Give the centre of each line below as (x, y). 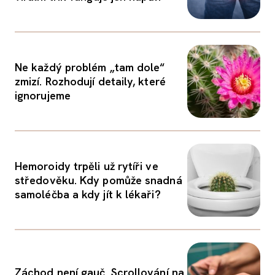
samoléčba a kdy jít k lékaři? (88, 194)
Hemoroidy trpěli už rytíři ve (87, 166)
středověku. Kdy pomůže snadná (99, 180)
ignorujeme (43, 95)
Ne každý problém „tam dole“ (90, 67)
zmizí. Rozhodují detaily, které (90, 81)
